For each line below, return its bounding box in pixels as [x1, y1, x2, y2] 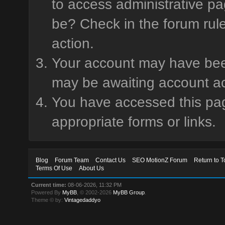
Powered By [31, 189, 63, 195]
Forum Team [55, 157, 89, 164]
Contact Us [95, 157, 126, 164]
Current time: [31, 182, 67, 188]
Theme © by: [31, 197, 65, 203]
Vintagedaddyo [64, 197, 101, 203]
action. [51, 36, 94, 51]
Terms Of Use [36, 165, 73, 172]
